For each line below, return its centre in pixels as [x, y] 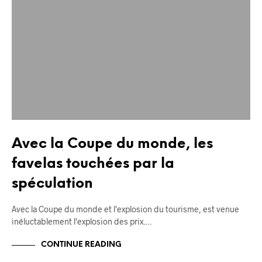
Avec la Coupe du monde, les [112, 144]
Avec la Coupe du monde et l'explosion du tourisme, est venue [125, 209]
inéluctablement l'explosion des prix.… [82, 221]
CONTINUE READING [81, 245]
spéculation [52, 184]
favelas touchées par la [93, 164]
